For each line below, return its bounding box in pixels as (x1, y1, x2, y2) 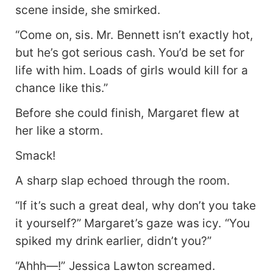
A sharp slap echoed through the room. (15, 173, 230, 188)
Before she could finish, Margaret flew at (15, 105, 239, 121)
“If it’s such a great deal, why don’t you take (15, 198, 256, 213)
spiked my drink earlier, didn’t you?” (15, 233, 212, 249)
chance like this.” (15, 80, 108, 96)
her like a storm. (15, 123, 104, 138)
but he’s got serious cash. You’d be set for (15, 45, 245, 60)
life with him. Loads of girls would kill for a (15, 63, 248, 78)
